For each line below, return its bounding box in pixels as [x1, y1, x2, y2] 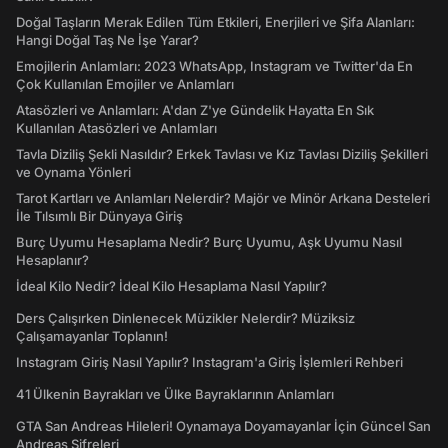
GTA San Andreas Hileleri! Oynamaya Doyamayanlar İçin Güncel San [16, 418, 431, 435]
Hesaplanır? [16, 252, 89, 269]
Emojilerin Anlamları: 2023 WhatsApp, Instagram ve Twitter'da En [16, 58, 413, 75]
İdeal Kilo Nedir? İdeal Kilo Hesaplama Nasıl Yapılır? [16, 278, 327, 295]
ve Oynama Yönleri [16, 164, 131, 181]
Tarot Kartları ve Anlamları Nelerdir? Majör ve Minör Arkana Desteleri [16, 190, 430, 207]
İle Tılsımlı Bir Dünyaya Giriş [16, 208, 183, 225]
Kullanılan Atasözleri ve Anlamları [16, 120, 217, 137]
